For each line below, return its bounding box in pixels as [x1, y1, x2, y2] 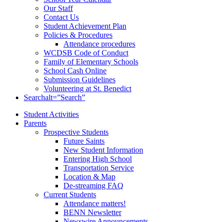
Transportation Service [63, 164, 134, 172]
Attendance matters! [63, 199, 126, 208]
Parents [24, 119, 47, 127]
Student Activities [24, 110, 79, 118]
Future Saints [63, 137, 105, 145]
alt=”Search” [45, 93, 85, 102]
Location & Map [63, 172, 115, 181]
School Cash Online [44, 66, 107, 75]
